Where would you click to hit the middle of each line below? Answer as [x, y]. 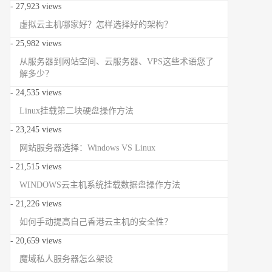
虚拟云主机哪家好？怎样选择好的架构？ [96, 24]
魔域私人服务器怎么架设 [66, 259]
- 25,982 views [36, 43]
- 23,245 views [36, 129]
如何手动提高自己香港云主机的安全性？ [96, 222]
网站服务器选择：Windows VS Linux [87, 148]
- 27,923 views [36, 6]
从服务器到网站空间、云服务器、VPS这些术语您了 [117, 61]
